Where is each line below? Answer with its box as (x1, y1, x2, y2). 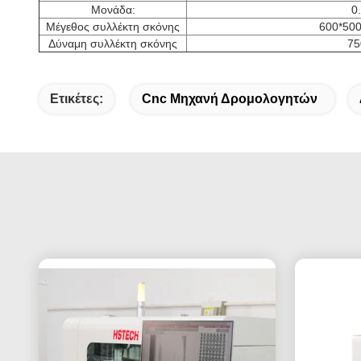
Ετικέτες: (50, 92, 103, 106)
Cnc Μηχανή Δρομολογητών (142, 92, 317, 106)
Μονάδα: (90, 3, 135, 16)
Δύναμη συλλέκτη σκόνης (48, 37, 177, 50)
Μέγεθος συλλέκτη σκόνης (46, 20, 180, 33)
